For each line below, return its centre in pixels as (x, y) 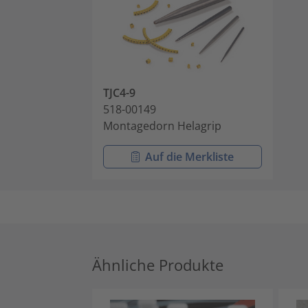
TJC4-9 (119, 92)
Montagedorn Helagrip (162, 125)
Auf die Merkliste (190, 156)
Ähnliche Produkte (158, 265)
